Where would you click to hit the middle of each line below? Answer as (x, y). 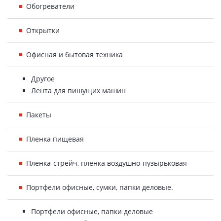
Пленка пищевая (55, 139)
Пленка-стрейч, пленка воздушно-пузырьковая (107, 163)
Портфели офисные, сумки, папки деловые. (100, 187)
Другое (43, 79)
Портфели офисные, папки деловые (92, 211)
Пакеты (39, 115)
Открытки (43, 30)
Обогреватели (50, 6)
